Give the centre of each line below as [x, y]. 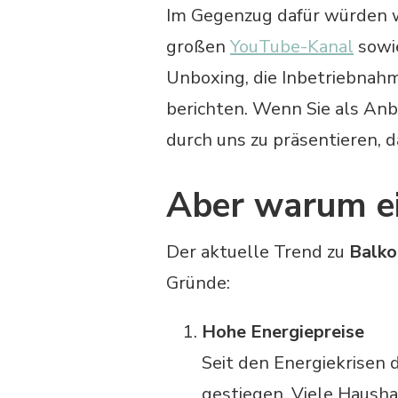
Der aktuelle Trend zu [258, 252]
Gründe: [198, 283]
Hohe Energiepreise [283, 332]
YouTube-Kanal [292, 46]
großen [198, 46]
